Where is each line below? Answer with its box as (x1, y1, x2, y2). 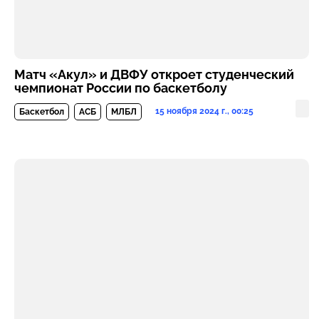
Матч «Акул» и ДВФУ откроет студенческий (14, 66, 294, 82)
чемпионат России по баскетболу (14, 80, 227, 95)
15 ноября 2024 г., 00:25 (155, 105, 253, 116)
